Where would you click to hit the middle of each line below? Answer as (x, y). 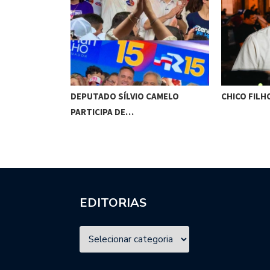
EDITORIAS (113, 203)
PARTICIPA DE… (102, 112)
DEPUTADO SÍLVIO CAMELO (125, 96)
